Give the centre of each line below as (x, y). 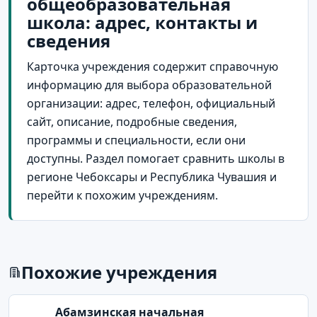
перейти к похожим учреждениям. (122, 195)
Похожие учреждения (119, 272)
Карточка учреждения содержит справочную (152, 66)
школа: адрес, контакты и (142, 22)
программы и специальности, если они (136, 140)
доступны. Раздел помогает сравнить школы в (156, 158)
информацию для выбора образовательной (149, 85)
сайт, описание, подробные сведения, (132, 121)
